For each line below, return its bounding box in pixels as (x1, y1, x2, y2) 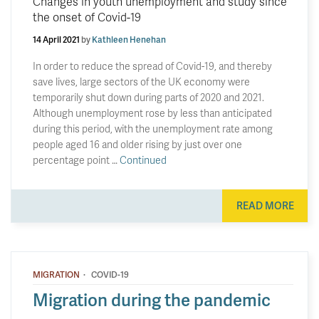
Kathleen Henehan (92, 33, 166, 46)
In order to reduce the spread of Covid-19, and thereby (33, 58, 272, 73)
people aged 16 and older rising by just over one (33, 137, 242, 151)
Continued (120, 152, 167, 167)
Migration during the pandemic (33, 288, 271, 311)
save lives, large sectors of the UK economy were (33, 74, 250, 88)
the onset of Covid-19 (33, 8, 141, 25)
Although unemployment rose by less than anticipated (33, 105, 272, 120)
